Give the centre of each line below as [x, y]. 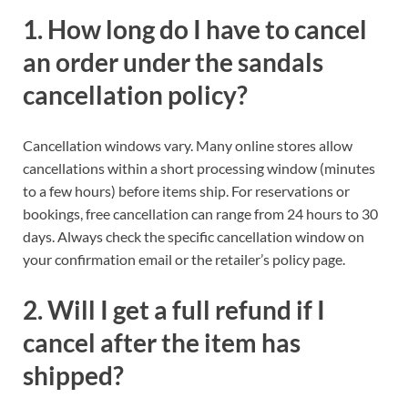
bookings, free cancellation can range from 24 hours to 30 [200, 214]
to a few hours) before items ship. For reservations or [186, 191]
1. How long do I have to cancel [195, 29]
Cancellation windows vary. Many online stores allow [188, 146]
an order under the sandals [173, 61]
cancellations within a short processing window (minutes [199, 168]
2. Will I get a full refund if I [174, 310]
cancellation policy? [135, 94]
